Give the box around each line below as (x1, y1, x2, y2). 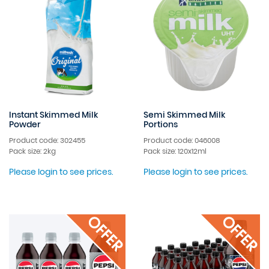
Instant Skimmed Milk (9, 108, 98, 121)
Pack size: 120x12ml (144, 145, 207, 156)
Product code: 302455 (9, 134, 85, 145)
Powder (9, 118, 41, 130)
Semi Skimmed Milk (144, 108, 225, 121)
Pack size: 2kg (9, 145, 56, 156)
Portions (144, 118, 178, 130)
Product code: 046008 (144, 134, 220, 145)
